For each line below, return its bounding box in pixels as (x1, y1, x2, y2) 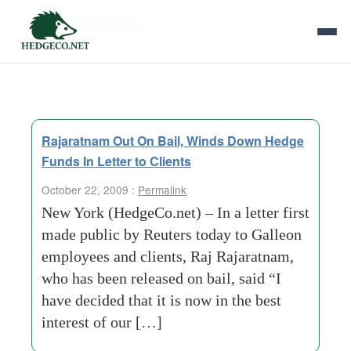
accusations (159, 17, 226, 35)
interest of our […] (42, 313, 162, 331)
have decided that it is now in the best (42, 291, 281, 309)
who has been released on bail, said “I (42, 270, 281, 287)
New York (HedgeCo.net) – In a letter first (42, 204, 309, 221)
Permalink (138, 182, 186, 197)
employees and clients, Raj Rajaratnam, (42, 248, 294, 265)
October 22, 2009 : (42, 182, 138, 197)
